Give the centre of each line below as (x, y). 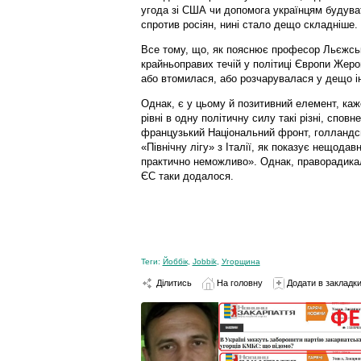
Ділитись (172, 282)
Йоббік (175, 261)
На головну (238, 282)
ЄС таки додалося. (187, 176)
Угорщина (241, 261)
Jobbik (204, 261)
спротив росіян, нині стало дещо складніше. (249, 24)
